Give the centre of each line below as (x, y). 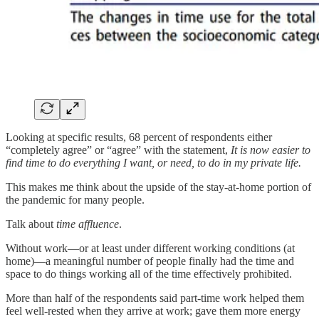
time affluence (88, 224)
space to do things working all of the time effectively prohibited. (149, 273)
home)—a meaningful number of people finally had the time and (150, 261)
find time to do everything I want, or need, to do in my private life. (153, 162)
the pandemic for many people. (75, 199)
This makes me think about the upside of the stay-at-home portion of (158, 187)
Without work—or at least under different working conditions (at (150, 248)
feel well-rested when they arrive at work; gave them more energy (153, 310)
